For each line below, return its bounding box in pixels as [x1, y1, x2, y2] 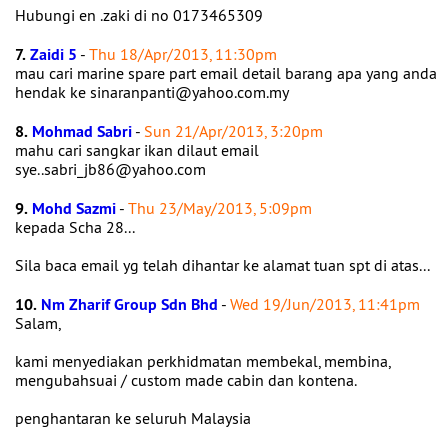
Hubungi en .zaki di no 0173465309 [15, 5, 267, 25]
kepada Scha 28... [15, 217, 135, 237]
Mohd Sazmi [32, 198, 116, 219]
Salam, [15, 313, 61, 333]
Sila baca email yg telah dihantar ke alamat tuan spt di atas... [15, 255, 433, 275]
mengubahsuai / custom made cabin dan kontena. [15, 370, 357, 390]
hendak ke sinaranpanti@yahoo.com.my [15, 82, 292, 102]
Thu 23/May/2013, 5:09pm [128, 198, 312, 218]
